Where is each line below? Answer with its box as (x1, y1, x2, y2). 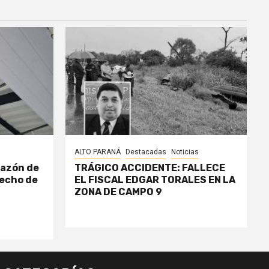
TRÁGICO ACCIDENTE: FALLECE (74, 162, 225, 174)
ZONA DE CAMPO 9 (74, 186, 162, 198)
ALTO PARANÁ (74, 147, 121, 156)
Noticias (171, 147, 199, 156)
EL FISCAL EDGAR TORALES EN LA (74, 174, 235, 186)
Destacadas (125, 147, 166, 156)
